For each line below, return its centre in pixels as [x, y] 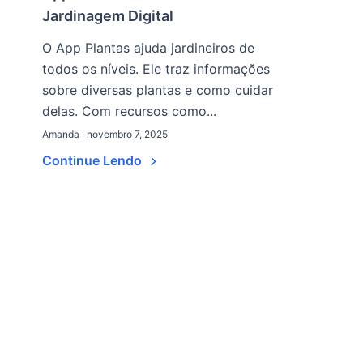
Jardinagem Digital [108, 16]
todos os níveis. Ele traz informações [156, 69]
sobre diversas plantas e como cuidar [158, 90]
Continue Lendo [94, 160]
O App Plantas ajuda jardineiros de [148, 48]
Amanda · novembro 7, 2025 [105, 134]
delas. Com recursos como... [129, 111]
